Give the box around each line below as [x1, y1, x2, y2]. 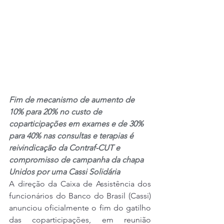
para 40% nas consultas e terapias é [9, 131, 135, 141]
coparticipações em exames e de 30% [9, 119, 145, 129]
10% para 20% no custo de [9, 107, 104, 117]
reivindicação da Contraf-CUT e [9, 143, 122, 153]
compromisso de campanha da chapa [9, 155, 145, 165]
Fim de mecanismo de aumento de [9, 95, 136, 105]
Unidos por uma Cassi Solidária [9, 167, 120, 177]
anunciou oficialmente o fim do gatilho [9, 203, 151, 213]
